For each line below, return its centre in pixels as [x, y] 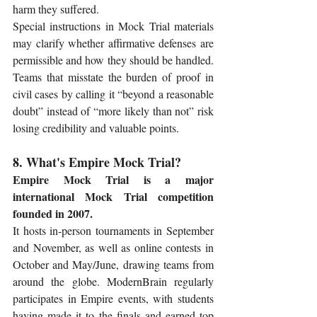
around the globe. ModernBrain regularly [113, 282]
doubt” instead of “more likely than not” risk [113, 111]
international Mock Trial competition [113, 197]
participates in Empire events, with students [113, 299]
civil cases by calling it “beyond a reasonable [113, 94]
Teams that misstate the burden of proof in [113, 77]
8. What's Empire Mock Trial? [97, 162]
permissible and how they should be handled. [113, 60]
